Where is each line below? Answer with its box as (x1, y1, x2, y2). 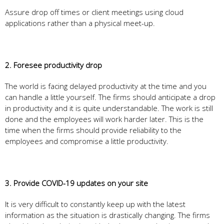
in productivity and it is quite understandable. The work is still (5, 102, 213, 113)
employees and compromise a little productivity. (5, 135, 168, 146)
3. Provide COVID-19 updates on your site (5, 177, 148, 188)
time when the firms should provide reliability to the (5, 124, 181, 135)
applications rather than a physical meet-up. (5, 17, 155, 28)
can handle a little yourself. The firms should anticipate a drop (5, 91, 215, 102)
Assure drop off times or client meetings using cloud (5, 6, 183, 17)
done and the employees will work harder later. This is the (5, 113, 203, 124)
